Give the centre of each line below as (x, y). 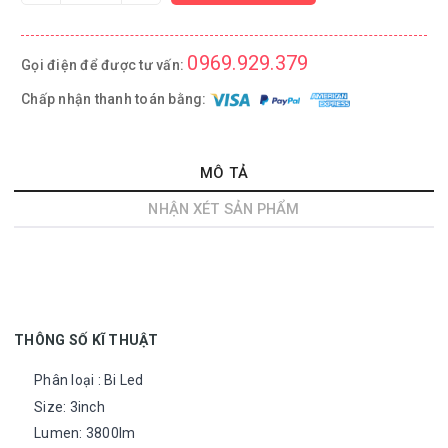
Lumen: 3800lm (85, 433)
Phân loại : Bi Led (89, 380)
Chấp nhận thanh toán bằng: (115, 98)
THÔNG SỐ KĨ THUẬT (86, 340)
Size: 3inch (69, 406)
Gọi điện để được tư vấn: (104, 65)
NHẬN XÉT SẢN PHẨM (224, 209)
